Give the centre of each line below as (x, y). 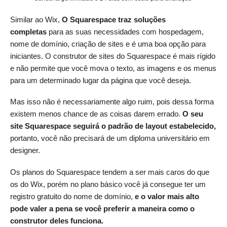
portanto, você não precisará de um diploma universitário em (110, 138)
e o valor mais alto (167, 196)
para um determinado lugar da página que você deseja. (101, 80)
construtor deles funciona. (57, 220)
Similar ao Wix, (36, 19)
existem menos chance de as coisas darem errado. (96, 114)
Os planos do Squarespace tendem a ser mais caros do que (110, 172)
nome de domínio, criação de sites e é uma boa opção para (108, 44)
